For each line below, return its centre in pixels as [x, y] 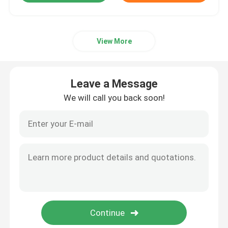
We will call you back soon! [114, 97]
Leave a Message [114, 83]
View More [114, 41]
